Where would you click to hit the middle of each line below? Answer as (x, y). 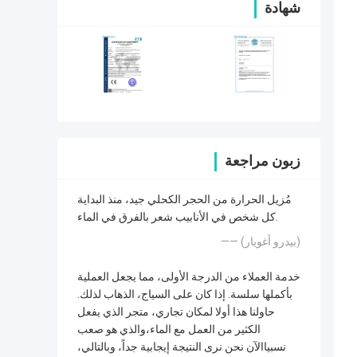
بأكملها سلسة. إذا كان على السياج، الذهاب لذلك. (185, 294)
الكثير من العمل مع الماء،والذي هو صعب (169, 330)
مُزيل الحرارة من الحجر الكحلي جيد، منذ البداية (184, 200)
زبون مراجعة (263, 161)
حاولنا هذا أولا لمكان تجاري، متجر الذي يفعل (176, 312)
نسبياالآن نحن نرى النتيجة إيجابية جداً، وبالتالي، (182, 347)
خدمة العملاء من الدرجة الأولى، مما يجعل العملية (189, 277)
